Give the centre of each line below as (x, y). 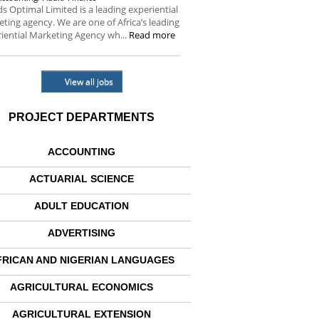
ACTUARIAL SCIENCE (82, 179)
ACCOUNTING (82, 152)
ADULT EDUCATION (82, 206)
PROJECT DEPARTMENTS (82, 117)
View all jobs (89, 82)
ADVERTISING (82, 233)
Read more (152, 35)
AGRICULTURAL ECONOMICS (82, 287)
